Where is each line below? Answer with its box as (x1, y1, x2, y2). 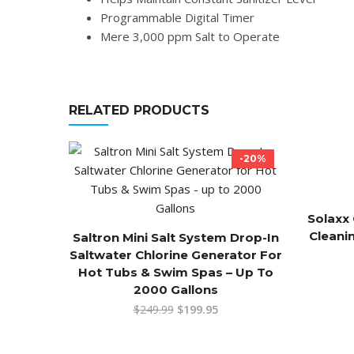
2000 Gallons (133, 282, 218, 297)
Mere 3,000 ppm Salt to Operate (100, 28, 280, 44)
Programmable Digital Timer (100, 9, 254, 25)
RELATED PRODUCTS (69, 103, 209, 118)
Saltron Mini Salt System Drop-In (72, 230, 279, 245)
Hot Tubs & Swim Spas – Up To (77, 265, 273, 280)
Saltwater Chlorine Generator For (69, 247, 282, 262)
